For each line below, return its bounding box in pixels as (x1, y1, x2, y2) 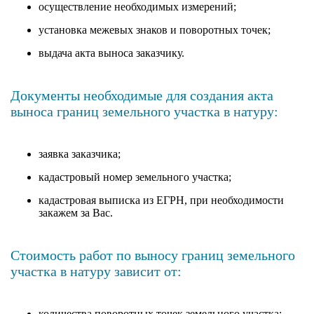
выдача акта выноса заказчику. (39, 46, 184, 59)
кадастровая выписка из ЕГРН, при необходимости (39, 193, 284, 206)
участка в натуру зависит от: (11, 263, 182, 279)
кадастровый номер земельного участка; (39, 170, 231, 183)
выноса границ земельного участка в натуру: (11, 103, 278, 119)
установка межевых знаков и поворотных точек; (39, 23, 271, 36)
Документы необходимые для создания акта (11, 87, 273, 103)
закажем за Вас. (39, 206, 113, 219)
